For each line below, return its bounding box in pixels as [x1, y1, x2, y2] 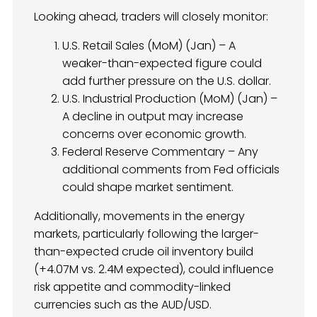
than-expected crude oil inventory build [34, 243, 253, 260]
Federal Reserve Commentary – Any [62, 143, 258, 160]
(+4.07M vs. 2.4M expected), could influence [34, 260, 274, 277]
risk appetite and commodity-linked [34, 278, 231, 295]
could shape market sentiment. [62, 178, 234, 195]
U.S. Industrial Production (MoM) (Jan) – [62, 90, 277, 107]
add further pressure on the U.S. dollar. [62, 72, 271, 89]
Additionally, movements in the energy [34, 207, 245, 224]
